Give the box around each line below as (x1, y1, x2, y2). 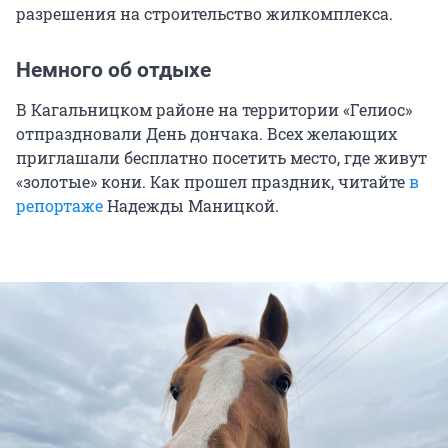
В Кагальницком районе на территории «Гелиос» (16, 99, 412, 121)
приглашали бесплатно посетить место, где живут (16, 147, 427, 169)
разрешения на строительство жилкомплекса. (16, 3, 393, 25)
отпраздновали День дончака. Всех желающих (16, 123, 397, 145)
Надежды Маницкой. (103, 195, 279, 217)
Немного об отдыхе (16, 58, 211, 83)
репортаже (16, 195, 103, 217)
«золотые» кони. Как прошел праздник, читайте (16, 171, 409, 193)
